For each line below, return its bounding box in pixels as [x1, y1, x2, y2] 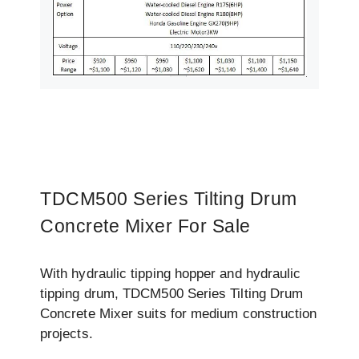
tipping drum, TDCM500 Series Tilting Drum [40, 286, 304, 302]
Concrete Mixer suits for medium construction [40, 306, 317, 322]
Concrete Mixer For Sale [40, 216, 251, 237]
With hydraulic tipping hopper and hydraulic [40, 266, 301, 282]
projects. [40, 326, 93, 342]
